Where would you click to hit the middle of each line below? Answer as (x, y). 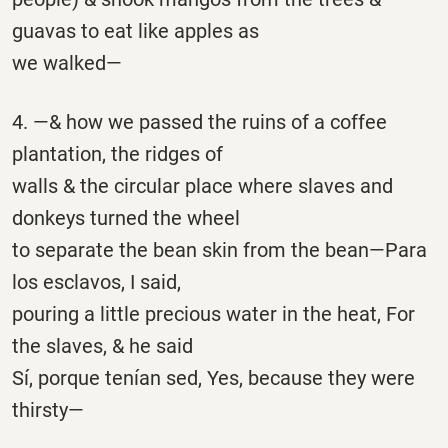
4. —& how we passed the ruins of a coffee (199, 122)
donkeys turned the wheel (126, 218)
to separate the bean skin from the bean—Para (219, 250)
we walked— (67, 62)
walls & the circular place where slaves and (202, 186)
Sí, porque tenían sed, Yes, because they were (213, 378)
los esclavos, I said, (96, 282)
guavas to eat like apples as (135, 30)
